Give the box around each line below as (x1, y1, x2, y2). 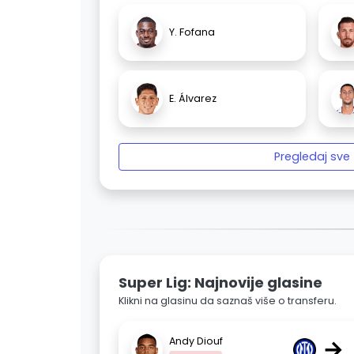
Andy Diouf (169, 333, 223, 348)
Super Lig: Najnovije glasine (119, 273, 322, 293)
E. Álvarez (169, 92, 217, 106)
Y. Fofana (169, 25, 215, 40)
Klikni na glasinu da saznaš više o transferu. (119, 294, 337, 308)
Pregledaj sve (274, 149, 350, 165)
